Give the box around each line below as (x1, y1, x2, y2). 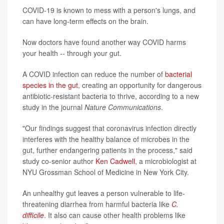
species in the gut (22, 79, 78, 90)
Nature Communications (84, 101, 161, 112)
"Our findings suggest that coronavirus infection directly (22, 122, 196, 133)
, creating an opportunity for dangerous (78, 79, 201, 90)
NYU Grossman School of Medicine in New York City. (22, 166, 189, 177)
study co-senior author (22, 155, 95, 166)
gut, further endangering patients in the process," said (22, 144, 192, 155)
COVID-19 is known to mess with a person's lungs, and (22, 4, 195, 15)
